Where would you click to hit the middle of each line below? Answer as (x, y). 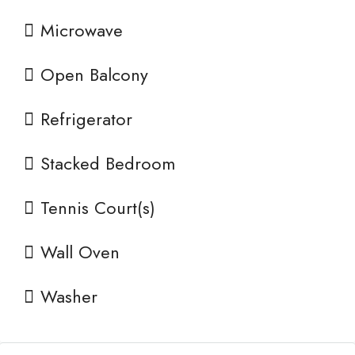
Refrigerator (86, 119)
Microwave (82, 30)
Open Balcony (94, 74)
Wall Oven (80, 252)
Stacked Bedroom (108, 163)
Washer (69, 296)
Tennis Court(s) (98, 208)
